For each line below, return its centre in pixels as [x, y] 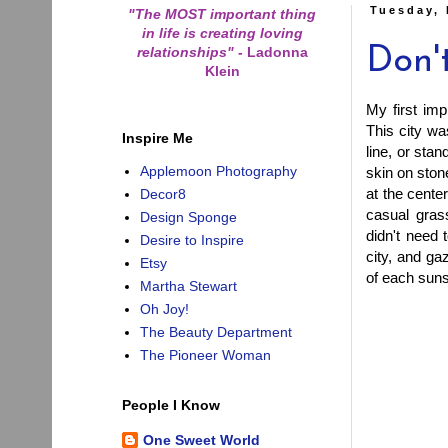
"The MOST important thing [222, 13]
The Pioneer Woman [205, 355]
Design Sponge [188, 217]
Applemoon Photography [218, 171]
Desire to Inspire [191, 240]
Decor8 [162, 194]
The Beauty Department [215, 332]
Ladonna [275, 51]
